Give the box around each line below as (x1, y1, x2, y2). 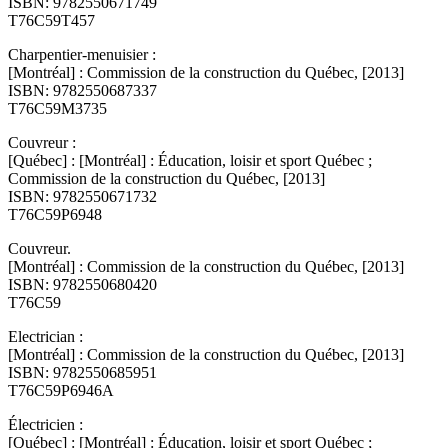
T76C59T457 (8, 11, 95, 29)
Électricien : (8, 415, 83, 433)
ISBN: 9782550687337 (8, 81, 157, 99)
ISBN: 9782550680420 (8, 275, 157, 293)
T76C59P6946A (8, 381, 114, 399)
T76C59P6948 (8, 205, 102, 223)
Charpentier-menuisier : (8, 45, 156, 63)
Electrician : (8, 327, 83, 345)
